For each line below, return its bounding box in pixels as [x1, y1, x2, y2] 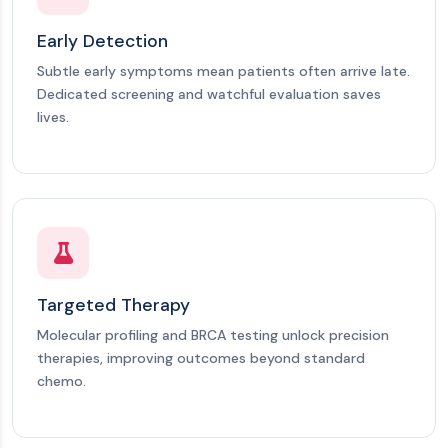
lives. [37, 108, 69, 126]
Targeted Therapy [37, 294, 190, 316]
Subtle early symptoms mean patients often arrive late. [37, 62, 410, 80]
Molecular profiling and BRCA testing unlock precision [37, 326, 389, 344]
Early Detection [37, 30, 168, 52]
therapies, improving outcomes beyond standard [37, 349, 365, 367]
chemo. [37, 372, 86, 390]
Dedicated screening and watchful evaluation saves [37, 85, 381, 103]
